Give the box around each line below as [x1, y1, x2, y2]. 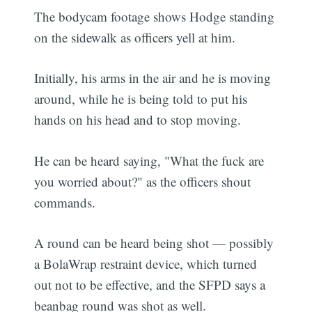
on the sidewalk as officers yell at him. [34, 28, 236, 46]
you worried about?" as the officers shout [34, 172, 251, 190]
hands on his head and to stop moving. [34, 111, 242, 129]
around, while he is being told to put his [34, 90, 248, 108]
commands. [34, 193, 96, 211]
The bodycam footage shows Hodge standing [34, 7, 275, 25]
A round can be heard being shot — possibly [34, 234, 274, 252]
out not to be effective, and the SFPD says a [34, 276, 266, 294]
